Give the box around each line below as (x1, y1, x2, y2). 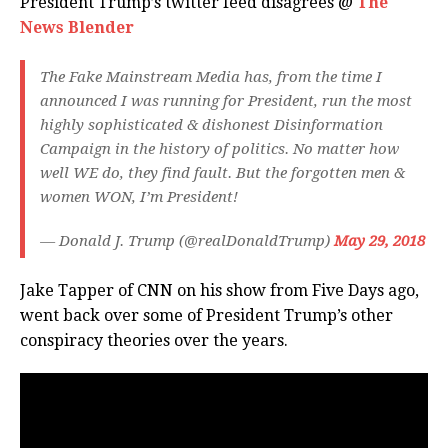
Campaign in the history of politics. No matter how (40, 140, 399, 159)
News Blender (20, 18, 134, 38)
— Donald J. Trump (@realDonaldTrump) (40, 232, 334, 251)
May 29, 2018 (334, 232, 425, 251)
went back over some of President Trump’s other (20, 306, 393, 326)
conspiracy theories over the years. (20, 331, 288, 351)
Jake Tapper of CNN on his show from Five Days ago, (20, 281, 419, 301)
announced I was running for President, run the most (40, 92, 412, 111)
